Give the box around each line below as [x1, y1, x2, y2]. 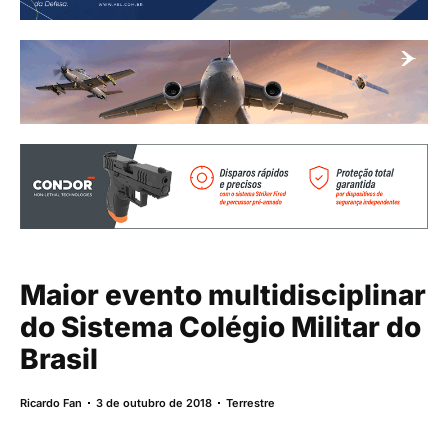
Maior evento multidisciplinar [20, 277, 426, 312]
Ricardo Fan [20, 395, 82, 410]
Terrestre [226, 395, 275, 410]
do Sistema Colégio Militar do [20, 309, 421, 344]
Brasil [20, 341, 98, 376]
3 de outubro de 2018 [96, 395, 212, 410]
